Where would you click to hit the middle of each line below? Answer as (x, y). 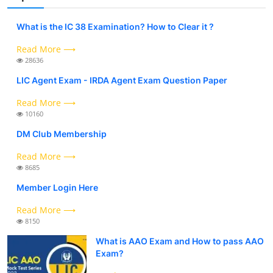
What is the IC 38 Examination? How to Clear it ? (115, 26)
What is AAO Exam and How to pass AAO (180, 241)
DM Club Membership (62, 133)
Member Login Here (57, 187)
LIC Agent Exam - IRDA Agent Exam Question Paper (122, 80)
